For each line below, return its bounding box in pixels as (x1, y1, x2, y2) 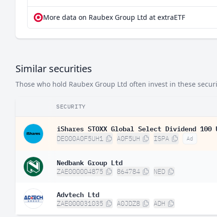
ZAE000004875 (57, 167, 103, 176)
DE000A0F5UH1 (57, 134, 103, 143)
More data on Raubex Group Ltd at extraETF (43, 13, 185, 22)
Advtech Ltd (57, 188, 99, 199)
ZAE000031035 (57, 199, 103, 208)
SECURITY (56, 103, 86, 110)
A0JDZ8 (117, 199, 140, 208)
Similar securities (15, 62, 92, 75)
